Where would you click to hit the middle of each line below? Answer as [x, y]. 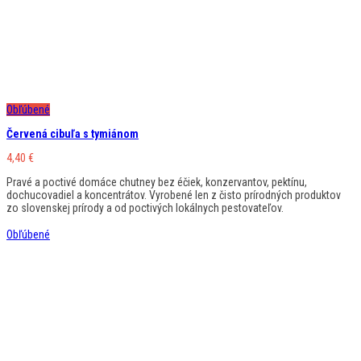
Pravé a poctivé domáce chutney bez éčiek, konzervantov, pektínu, [157, 182]
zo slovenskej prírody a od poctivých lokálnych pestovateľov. [145, 207]
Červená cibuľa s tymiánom [73, 133]
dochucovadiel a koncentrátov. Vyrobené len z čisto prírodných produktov [174, 195]
